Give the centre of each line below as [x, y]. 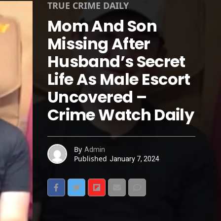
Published [91, 158]
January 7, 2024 [134, 159]
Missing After [99, 44]
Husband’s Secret [116, 61]
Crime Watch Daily [121, 115]
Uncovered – [97, 97]
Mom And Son [102, 26]
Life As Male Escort [119, 79]
